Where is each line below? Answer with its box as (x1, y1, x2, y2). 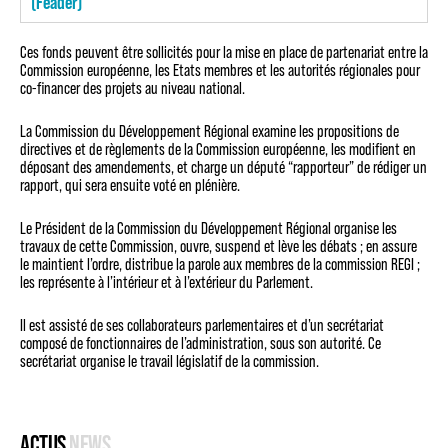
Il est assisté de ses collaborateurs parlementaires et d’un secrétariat (20, 314, 384, 335)
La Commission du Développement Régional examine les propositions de (20, 120, 399, 141)
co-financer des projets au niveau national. (20, 77, 245, 98)
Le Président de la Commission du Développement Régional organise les (20, 217, 397, 238)
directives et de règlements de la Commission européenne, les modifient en (20, 138, 416, 159)
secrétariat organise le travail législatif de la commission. (20, 350, 319, 371)
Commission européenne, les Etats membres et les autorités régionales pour (20, 59, 420, 80)
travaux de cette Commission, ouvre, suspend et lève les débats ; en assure (20, 235, 417, 256)
